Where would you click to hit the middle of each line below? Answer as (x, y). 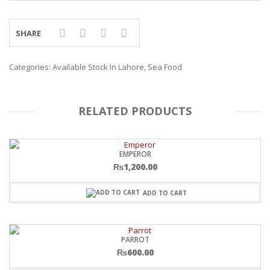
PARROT (135, 239)
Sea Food (165, 67)
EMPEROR (135, 154)
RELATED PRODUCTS (135, 111)
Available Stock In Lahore (98, 67)
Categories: (31, 67)
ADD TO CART (165, 193)
